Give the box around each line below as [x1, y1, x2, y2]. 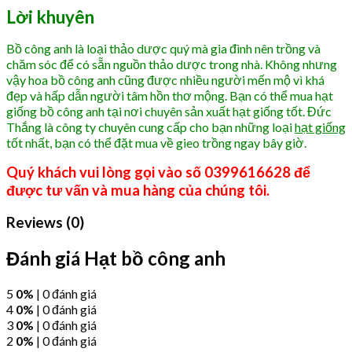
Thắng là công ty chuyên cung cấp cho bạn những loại [6, 119, 295, 134]
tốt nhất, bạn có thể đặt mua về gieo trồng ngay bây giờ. [6, 134, 306, 150]
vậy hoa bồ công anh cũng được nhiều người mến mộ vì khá [6, 71, 324, 87]
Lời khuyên [6, 5, 94, 27]
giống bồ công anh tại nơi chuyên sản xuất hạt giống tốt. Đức [6, 103, 332, 119]
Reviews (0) [6, 214, 84, 232]
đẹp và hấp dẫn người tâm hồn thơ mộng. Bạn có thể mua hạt [6, 87, 333, 103]
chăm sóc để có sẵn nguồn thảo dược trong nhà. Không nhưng [6, 56, 337, 71]
